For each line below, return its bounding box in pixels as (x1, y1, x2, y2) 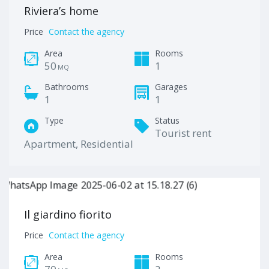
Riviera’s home (24, 4, 98, 18)
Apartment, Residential (24, 137, 133, 151)
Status (155, 115, 180, 126)
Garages (155, 81, 187, 92)
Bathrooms (44, 81, 89, 92)
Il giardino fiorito (24, 207, 112, 222)
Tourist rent (155, 126, 211, 140)
